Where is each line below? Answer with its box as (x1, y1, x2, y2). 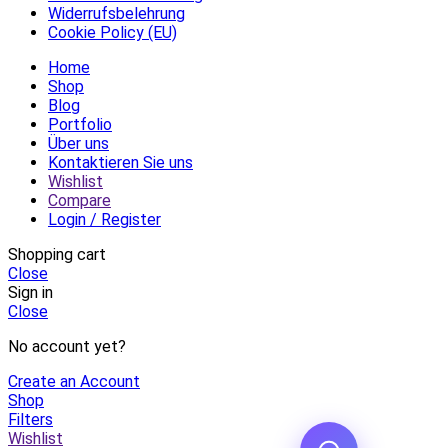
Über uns (48, 133, 109, 153)
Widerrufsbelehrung (48, 3, 185, 23)
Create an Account (8, 371, 140, 391)
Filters (8, 409, 53, 429)
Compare (48, 190, 111, 210)
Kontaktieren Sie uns (48, 152, 193, 172)
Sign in (8, 282, 53, 302)
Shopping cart (8, 244, 106, 264)
